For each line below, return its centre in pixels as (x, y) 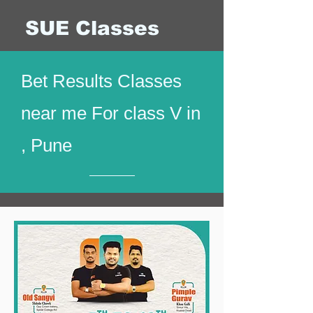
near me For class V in (111, 113)
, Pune (46, 145)
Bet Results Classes (101, 81)
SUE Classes (92, 28)
